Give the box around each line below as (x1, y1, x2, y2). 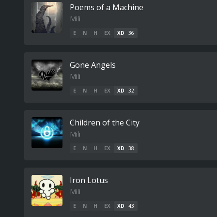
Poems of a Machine (70, 2, 143, 13)
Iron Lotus (70, 175, 108, 186)
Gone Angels (70, 60, 116, 70)
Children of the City (70, 117, 139, 128)
